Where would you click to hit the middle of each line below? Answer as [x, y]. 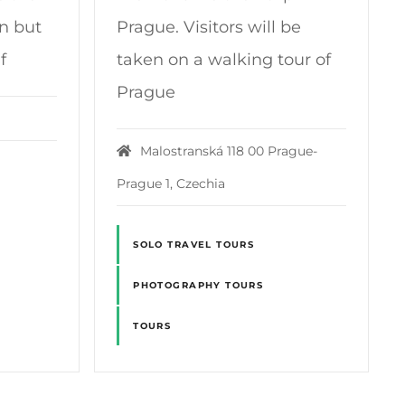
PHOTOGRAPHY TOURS [198, 285]
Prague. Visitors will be [209, 28]
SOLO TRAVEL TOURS [194, 244]
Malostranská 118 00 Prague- [228, 151]
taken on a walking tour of [224, 60]
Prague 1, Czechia [171, 183]
